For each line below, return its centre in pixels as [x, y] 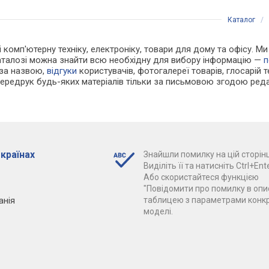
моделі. [158, 211]
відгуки [62, 71]
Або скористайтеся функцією [201, 177]
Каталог [241, 20]
